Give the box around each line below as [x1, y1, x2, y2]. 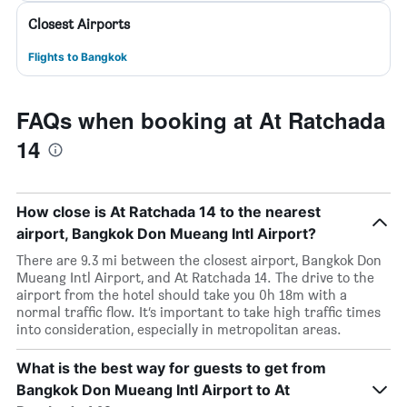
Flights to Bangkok [28, 50, 127, 64]
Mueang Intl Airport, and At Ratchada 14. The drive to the [16, 269, 374, 286]
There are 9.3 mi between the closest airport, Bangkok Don [16, 252, 382, 269]
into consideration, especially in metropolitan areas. [16, 321, 342, 338]
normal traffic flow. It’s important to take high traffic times [16, 303, 381, 321]
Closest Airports [28, 15, 130, 33]
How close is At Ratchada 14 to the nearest [16, 203, 321, 221]
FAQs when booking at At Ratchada [16, 104, 385, 135]
